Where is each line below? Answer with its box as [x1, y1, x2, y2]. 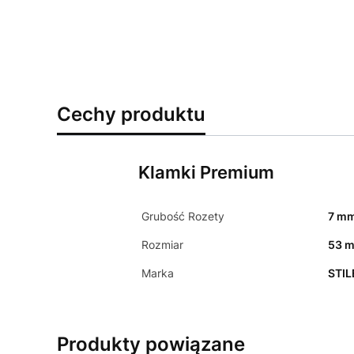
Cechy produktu [57, 102, 205, 126]
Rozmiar [141, 237, 183, 251]
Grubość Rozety [141, 209, 224, 223]
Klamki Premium [137, 161, 274, 183]
